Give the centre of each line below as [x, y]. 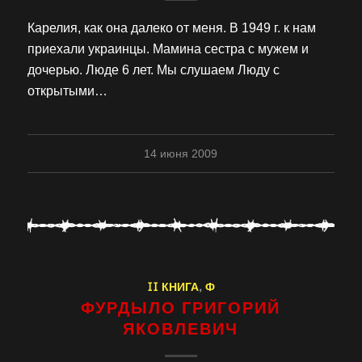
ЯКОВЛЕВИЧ [181, 328]
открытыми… [67, 91]
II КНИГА [173, 286]
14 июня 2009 [181, 154]
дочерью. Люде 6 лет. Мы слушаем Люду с [153, 70]
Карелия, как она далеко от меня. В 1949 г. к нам [171, 28]
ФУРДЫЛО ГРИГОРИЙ [181, 307]
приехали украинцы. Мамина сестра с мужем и [168, 49]
